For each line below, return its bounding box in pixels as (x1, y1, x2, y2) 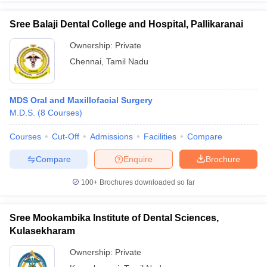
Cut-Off (52, 132, 79, 141)
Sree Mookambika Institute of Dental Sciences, (10, 213, 219, 223)
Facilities (144, 132, 176, 141)
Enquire (123, 154, 153, 164)
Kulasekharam (10, 226, 75, 236)
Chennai (70, 57, 101, 66)
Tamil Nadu (106, 57, 148, 66)
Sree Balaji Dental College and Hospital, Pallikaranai (10, 19, 243, 29)
